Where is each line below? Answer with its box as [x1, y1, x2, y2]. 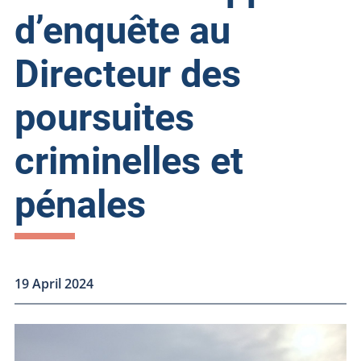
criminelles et [14, 139, 243, 184]
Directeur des [14, 52, 241, 97]
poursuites [14, 95, 194, 140]
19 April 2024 [14, 275, 93, 293]
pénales [14, 182, 146, 227]
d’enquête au [14, 8, 230, 53]
